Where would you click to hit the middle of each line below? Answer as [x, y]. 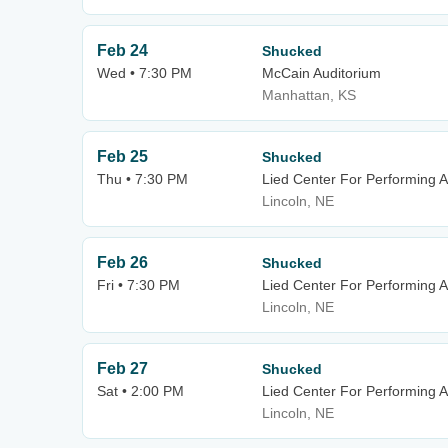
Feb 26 [122, 262]
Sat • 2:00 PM [140, 391]
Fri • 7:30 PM [138, 285]
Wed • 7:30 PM [144, 73]
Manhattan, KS [309, 95]
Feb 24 [122, 50]
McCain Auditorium [321, 73]
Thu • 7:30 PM [142, 179]
